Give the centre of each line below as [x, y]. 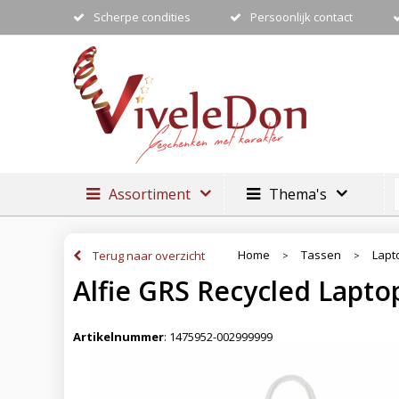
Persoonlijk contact [302, 17]
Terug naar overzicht [149, 256]
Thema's [298, 194]
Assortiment [150, 194]
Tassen [321, 255]
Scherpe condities [142, 17]
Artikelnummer [118, 337]
